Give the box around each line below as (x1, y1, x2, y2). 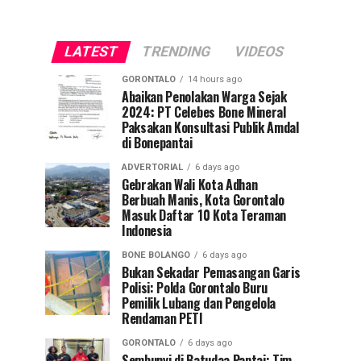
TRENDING (139, 44, 213, 60)
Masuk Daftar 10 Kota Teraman (122, 205, 287, 225)
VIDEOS (232, 44, 286, 60)
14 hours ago (188, 74, 242, 85)
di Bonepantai (122, 133, 193, 152)
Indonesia (122, 221, 172, 240)
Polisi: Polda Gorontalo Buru (122, 278, 268, 297)
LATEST (62, 44, 120, 60)
